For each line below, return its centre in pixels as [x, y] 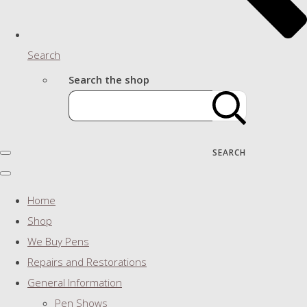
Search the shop [109, 80]
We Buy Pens [58, 242]
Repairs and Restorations [87, 262]
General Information [75, 283]
